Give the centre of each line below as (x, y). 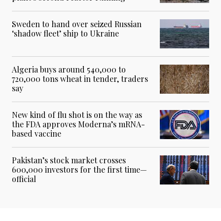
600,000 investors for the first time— (79, 170)
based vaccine (37, 134)
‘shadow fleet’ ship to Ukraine (65, 34)
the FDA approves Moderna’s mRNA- (78, 124)
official (25, 179)
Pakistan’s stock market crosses (69, 160)
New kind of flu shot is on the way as (77, 115)
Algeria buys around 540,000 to (69, 70)
